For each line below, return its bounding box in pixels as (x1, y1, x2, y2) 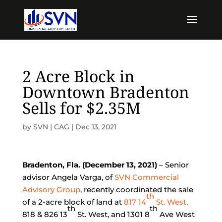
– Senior (157, 160, 189, 169)
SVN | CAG (33, 122, 69, 131)
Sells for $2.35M (22, 97, 141, 118)
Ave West (157, 210, 195, 219)
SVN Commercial (114, 172, 179, 182)
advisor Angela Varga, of (22, 172, 114, 182)
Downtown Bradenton (22, 81, 189, 103)
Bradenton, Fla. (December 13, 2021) (22, 160, 157, 169)
